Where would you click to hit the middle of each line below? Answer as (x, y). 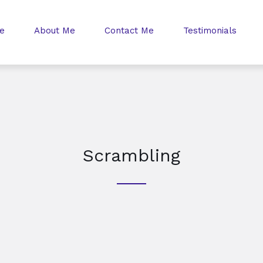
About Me (54, 31)
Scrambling (131, 155)
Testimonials (210, 31)
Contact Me (129, 31)
